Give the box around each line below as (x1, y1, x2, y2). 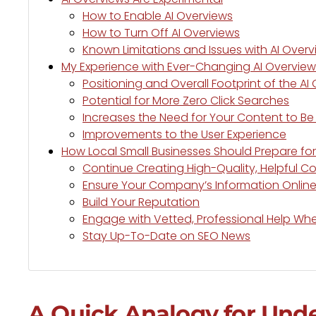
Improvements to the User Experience (83, 126, 286, 142)
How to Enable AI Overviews (83, 8, 233, 24)
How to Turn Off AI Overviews (83, 25, 240, 41)
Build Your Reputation (83, 194, 200, 210)
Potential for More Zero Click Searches (83, 92, 289, 109)
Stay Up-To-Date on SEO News (83, 228, 250, 244)
